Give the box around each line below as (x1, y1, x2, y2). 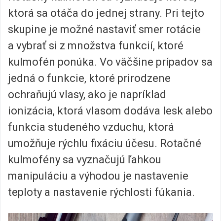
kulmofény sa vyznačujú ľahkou (8, 153, 161, 166)
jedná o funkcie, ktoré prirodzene (8, 72, 171, 84)
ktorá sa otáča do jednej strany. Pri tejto (8, 6, 204, 19)
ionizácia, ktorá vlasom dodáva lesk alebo (8, 104, 213, 117)
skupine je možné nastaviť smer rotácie (8, 23, 201, 36)
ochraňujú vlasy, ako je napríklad (8, 88, 166, 101)
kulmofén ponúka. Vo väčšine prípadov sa (8, 55, 213, 68)
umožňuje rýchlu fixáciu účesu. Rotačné (8, 137, 201, 149)
